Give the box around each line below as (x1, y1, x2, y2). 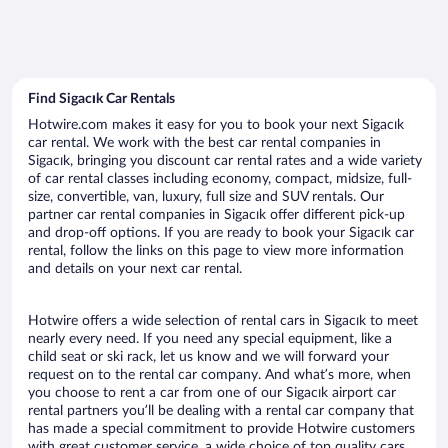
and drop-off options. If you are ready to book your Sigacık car (28, 225, 414, 240)
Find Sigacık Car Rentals (28, 91, 175, 106)
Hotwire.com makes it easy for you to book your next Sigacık (28, 117, 404, 132)
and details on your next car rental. (28, 261, 242, 276)
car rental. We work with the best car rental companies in (28, 135, 381, 150)
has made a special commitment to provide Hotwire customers (28, 421, 415, 436)
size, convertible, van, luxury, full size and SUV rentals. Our (28, 189, 384, 204)
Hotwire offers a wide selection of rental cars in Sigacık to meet (28, 313, 418, 328)
